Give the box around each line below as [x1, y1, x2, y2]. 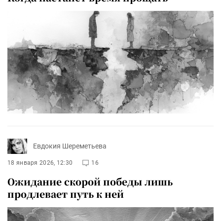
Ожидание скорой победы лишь [7, 174, 173, 188]
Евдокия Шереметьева [33, 142, 107, 150]
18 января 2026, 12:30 [7, 159, 73, 166]
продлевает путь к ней [7, 186, 124, 200]
